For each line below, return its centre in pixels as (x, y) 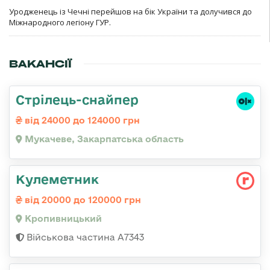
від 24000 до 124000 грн (81, 120)
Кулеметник (57, 179)
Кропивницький (62, 218)
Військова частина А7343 (84, 237)
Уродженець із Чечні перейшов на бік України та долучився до (130, 11)
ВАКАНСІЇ (40, 64)
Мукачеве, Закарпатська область (103, 139)
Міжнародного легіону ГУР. (60, 22)
